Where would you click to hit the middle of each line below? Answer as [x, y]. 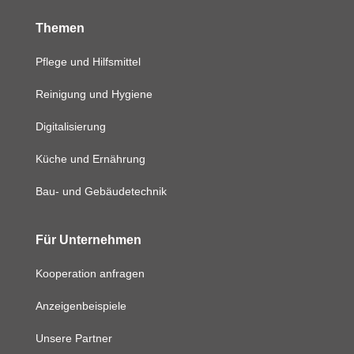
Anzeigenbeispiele [81, 306]
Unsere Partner [73, 339]
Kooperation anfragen [90, 274]
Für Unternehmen [88, 239]
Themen [60, 28]
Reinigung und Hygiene [94, 94]
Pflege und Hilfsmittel [88, 61]
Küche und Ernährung [90, 158]
